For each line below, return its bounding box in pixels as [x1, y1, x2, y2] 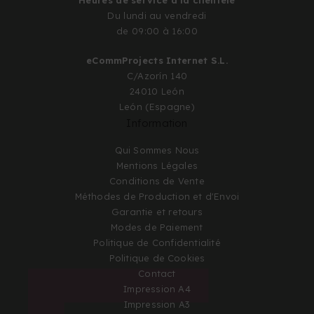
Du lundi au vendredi [107, 9, 207, 21]
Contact [138, 267, 176, 279]
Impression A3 [123, 298, 191, 310]
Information [126, 116, 188, 130]
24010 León [129, 85, 184, 97]
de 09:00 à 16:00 [116, 25, 198, 36]
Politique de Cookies [109, 252, 205, 264]
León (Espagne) [118, 100, 196, 112]
